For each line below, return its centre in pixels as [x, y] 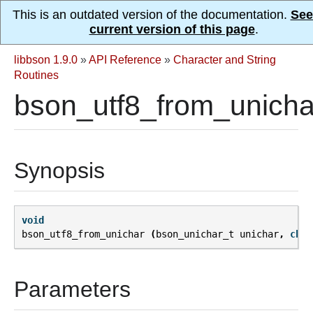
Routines [36, 75]
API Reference [125, 59]
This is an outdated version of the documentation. [151, 15]
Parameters [72, 290]
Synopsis [59, 170]
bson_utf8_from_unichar [83, 234]
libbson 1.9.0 [46, 59]
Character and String [225, 59]
